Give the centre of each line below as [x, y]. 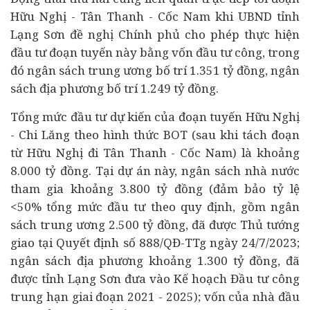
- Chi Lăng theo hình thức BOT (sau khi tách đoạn [155, 135]
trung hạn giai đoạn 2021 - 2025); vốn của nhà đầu [155, 297]
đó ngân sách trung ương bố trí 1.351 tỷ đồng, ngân [155, 70]
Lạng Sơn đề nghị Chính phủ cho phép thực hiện [155, 34]
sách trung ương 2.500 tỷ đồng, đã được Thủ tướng [155, 225]
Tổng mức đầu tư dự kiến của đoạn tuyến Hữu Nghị [155, 117]
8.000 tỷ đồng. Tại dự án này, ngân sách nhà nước [155, 171]
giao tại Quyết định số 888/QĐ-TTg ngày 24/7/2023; [155, 243]
